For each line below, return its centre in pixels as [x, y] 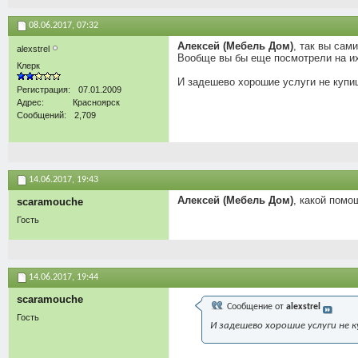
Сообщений [40, 115]
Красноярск [96, 103]
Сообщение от [255, 307]
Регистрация [42, 90]
